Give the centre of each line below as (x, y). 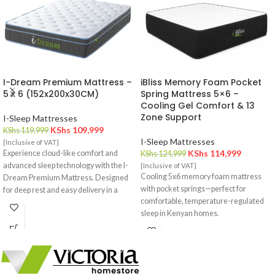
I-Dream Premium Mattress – (68, 83)
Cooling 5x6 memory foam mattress (201, 177)
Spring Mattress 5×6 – (190, 94)
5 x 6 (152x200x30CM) (51, 94)
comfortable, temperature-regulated (202, 201)
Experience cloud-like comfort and (60, 153)
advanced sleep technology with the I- (66, 166)
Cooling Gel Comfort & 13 (198, 106)
